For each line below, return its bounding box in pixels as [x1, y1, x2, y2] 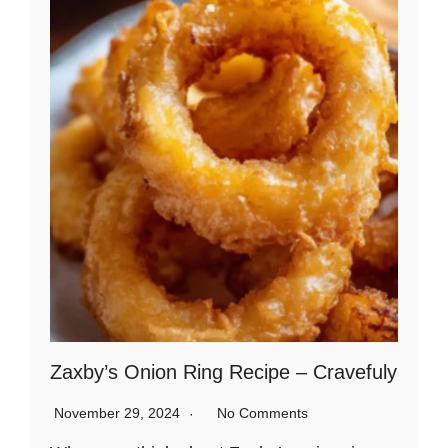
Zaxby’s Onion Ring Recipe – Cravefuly [50, 360, 397, 383]
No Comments [217, 404, 308, 421]
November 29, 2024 [54, 404, 184, 421]
